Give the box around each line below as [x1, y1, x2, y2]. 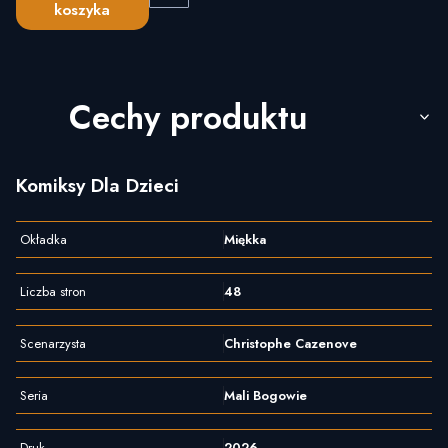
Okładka [20, 230, 67, 250]
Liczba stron [20, 282, 86, 302]
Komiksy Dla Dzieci [16, 172, 179, 200]
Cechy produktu [68, 93, 307, 141]
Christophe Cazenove [224, 334, 357, 354]
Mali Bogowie [224, 386, 307, 406]
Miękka [224, 230, 266, 250]
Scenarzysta [20, 334, 86, 354]
